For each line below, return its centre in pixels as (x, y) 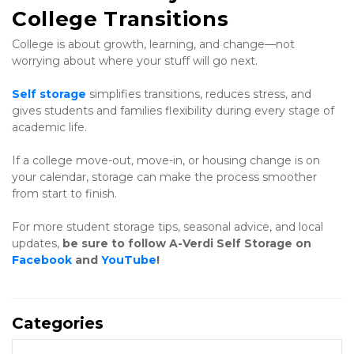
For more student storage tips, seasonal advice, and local (168, 227)
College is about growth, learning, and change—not (153, 45)
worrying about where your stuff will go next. (135, 61)
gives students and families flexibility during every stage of (173, 111)
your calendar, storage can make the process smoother (164, 177)
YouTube (129, 260)
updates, (37, 244)
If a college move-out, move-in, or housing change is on (166, 161)
